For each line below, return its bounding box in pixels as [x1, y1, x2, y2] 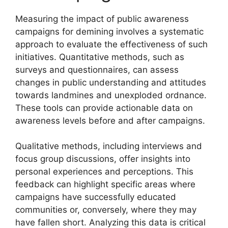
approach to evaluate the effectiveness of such [15, 39, 208, 49]
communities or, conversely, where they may [15, 205, 196, 215]
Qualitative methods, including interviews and [15, 141, 202, 151]
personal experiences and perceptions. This [15, 166, 193, 177]
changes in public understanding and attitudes [15, 77, 206, 88]
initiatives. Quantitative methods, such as [15, 51, 184, 62]
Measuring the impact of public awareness [15, 13, 189, 24]
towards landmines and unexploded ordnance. [15, 90, 207, 100]
